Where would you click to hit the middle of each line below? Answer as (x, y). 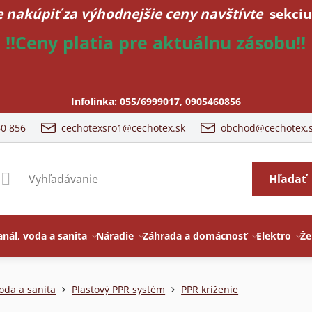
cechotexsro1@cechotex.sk (124, 127)
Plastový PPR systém (119, 289)
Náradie (115, 236)
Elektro (274, 236)
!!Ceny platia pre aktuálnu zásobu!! (156, 43)
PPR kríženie (210, 289)
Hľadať (287, 179)
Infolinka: (95, 101)
